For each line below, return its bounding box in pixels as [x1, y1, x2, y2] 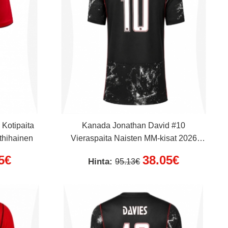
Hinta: [88, 157, 116, 167]
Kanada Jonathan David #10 [82, 121, 186, 130]
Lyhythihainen [108, 147, 159, 156]
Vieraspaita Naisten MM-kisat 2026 [70, 134, 197, 143]
